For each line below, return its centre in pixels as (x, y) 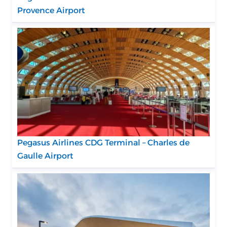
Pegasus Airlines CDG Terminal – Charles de (103, 142)
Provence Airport (51, 10)
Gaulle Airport (45, 156)
